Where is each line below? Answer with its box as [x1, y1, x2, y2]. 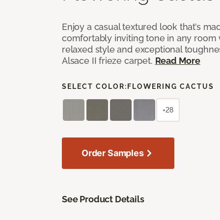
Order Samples [82, 147, 144, 158]
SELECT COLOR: [62, 82, 127, 90]
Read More [155, 55, 200, 66]
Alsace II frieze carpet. [62, 55, 155, 66]
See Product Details [62, 193, 144, 204]
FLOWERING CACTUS [127, 82, 214, 90]
